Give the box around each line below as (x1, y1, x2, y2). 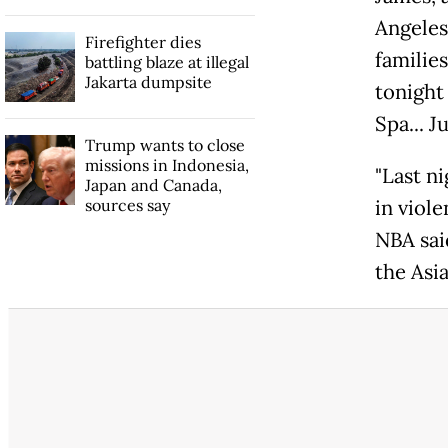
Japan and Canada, (84, 175, 222, 196)
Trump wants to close (84, 135, 245, 156)
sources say (84, 195, 170, 216)
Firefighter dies (84, 32, 201, 53)
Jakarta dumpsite (84, 72, 212, 93)
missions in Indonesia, (84, 155, 249, 176)
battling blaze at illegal (84, 52, 249, 73)
